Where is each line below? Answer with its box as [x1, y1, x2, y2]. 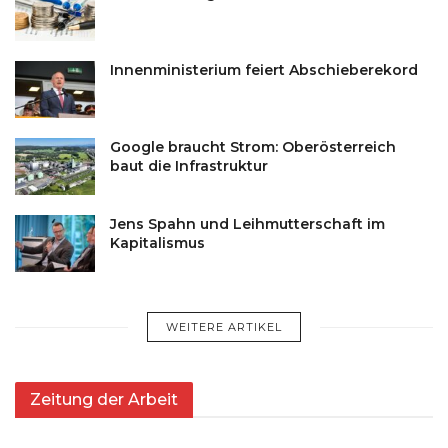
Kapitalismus [110, 234, 205, 253]
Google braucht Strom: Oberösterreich [110, 138, 396, 157]
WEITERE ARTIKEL [166, 320, 282, 335]
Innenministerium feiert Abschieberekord [110, 60, 418, 79]
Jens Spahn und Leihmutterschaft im [110, 215, 385, 234]
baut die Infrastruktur [110, 157, 268, 176]
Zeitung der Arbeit [30, 390, 178, 410]
